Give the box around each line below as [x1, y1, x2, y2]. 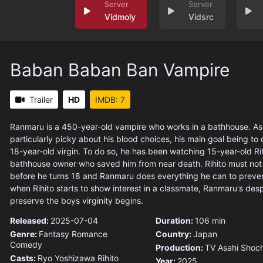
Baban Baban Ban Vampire [10, 59, 230, 81]
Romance [72, 229, 107, 240]
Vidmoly [104, 12, 136, 22]
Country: [155, 229, 193, 240]
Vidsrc [188, 12, 214, 22]
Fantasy [39, 229, 69, 240]
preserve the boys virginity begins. [10, 195, 143, 206]
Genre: [10, 229, 39, 240]
